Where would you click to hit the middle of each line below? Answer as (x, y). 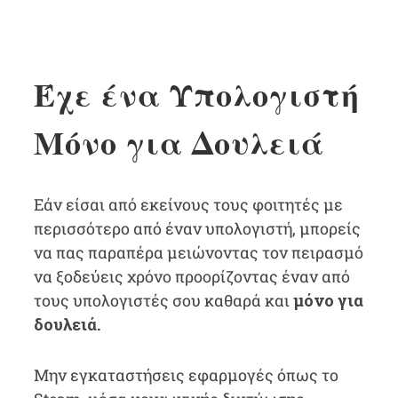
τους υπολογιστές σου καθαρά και (163, 300)
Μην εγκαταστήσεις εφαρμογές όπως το (186, 375)
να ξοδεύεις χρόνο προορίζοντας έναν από (191, 276)
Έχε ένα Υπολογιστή (196, 94)
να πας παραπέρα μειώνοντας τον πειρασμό (198, 252)
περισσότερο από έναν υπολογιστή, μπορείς (197, 228)
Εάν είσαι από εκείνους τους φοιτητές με (188, 204)
